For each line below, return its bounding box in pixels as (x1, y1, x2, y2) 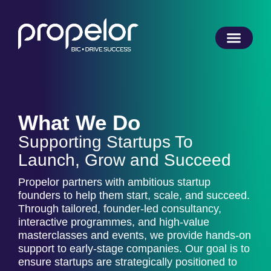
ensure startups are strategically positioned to (18, 256, 237, 268)
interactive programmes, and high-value (18, 216, 209, 228)
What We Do (18, 111, 140, 134)
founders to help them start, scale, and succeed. (18, 189, 250, 201)
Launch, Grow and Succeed (18, 151, 231, 169)
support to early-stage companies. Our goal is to (18, 243, 250, 255)
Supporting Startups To (18, 132, 193, 151)
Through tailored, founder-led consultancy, (18, 203, 221, 215)
